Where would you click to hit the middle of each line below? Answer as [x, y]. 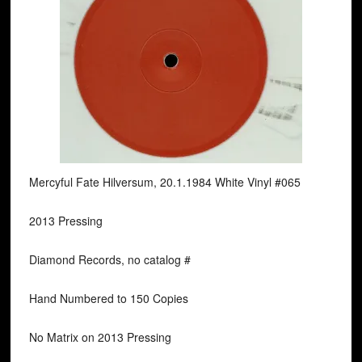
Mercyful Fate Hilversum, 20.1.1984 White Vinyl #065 [164, 182]
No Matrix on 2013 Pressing [100, 337]
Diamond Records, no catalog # [109, 259]
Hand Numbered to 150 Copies [108, 298]
